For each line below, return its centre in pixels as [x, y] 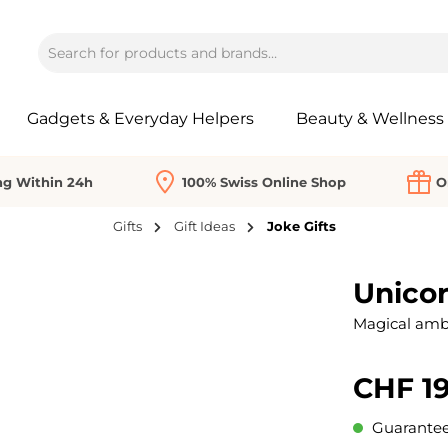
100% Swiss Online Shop [264, 181]
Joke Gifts [301, 226]
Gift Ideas [204, 226]
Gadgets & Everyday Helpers [140, 118]
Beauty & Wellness [369, 118]
